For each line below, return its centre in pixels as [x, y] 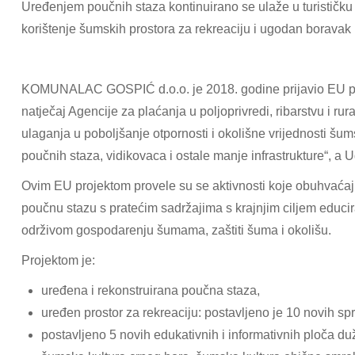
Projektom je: [58, 260]
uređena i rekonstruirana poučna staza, [151, 290]
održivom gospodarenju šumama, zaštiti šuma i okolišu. [176, 230]
